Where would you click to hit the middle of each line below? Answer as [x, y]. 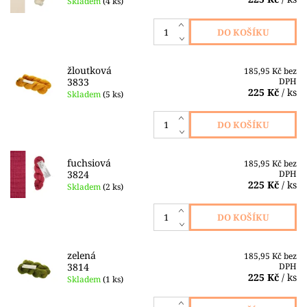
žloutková [89, 70]
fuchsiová [89, 163]
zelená [81, 256]
